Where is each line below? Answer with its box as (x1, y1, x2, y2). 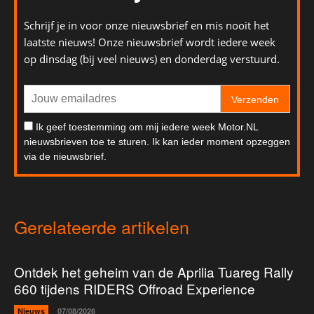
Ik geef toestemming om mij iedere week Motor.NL (36, 121, 258, 133)
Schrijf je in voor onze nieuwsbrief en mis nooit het (24, 18, 269, 33)
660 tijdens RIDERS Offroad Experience (14, 279, 255, 299)
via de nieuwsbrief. (24, 151, 107, 163)
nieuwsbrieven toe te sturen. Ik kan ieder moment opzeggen (24, 136, 290, 148)
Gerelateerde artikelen (14, 214, 189, 240)
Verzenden (231, 94, 279, 106)
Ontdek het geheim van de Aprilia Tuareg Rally (14, 262, 294, 282)
